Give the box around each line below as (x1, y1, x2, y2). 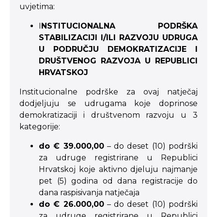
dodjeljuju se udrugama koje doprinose (19, 99, 198, 108)
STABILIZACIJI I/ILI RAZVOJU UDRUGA (39, 33, 198, 42)
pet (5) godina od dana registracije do (39, 176, 198, 186)
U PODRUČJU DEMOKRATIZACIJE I (39, 45, 198, 54)
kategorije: (19, 122, 60, 131)
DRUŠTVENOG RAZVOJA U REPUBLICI (39, 56, 198, 65)
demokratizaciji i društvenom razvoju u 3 (19, 110, 198, 120)
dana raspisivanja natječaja (39, 188, 139, 197)
